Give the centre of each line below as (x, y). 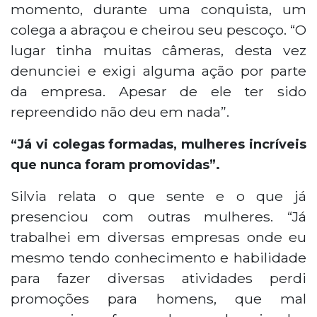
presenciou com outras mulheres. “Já (158, 216)
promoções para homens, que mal (158, 298)
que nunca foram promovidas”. (115, 165)
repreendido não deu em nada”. (120, 111)
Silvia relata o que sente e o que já (158, 196)
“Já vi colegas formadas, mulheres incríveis (158, 144)
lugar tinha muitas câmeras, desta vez (158, 50)
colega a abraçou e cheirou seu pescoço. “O (158, 29)
